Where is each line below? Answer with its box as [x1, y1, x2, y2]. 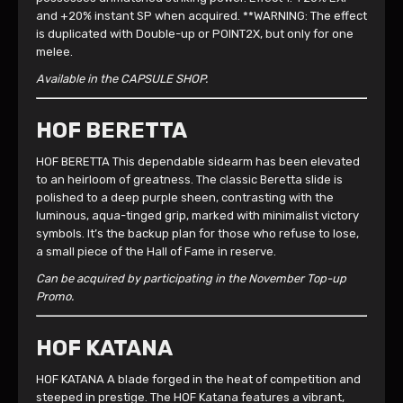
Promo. [36, 290, 74, 303]
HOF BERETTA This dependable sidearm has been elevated [36, 155, 360, 168]
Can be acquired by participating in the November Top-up [36, 272, 346, 285]
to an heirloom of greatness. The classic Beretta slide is [36, 173, 343, 186]
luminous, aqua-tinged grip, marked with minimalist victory [36, 209, 359, 222]
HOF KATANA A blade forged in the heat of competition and [36, 372, 361, 386]
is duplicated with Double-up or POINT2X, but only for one [36, 27, 354, 40]
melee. [36, 45, 73, 58]
